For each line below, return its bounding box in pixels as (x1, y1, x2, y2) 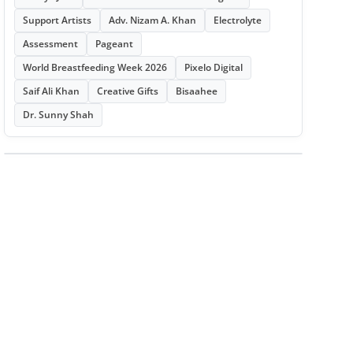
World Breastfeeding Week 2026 (22, 61, 167, 74)
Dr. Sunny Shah (22, 108, 94, 121)
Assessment (22, 37, 78, 50)
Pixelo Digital (184, 61, 243, 74)
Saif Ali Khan (22, 84, 80, 98)
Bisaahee (175, 84, 217, 98)
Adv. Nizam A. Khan (108, 13, 196, 27)
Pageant (95, 37, 133, 50)
